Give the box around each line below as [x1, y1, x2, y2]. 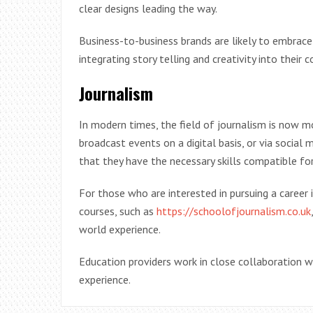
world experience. [79, 222, 161, 236]
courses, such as [79, 204, 156, 218]
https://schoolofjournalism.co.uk [156, 204, 311, 218]
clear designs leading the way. [79, 1, 217, 15]
